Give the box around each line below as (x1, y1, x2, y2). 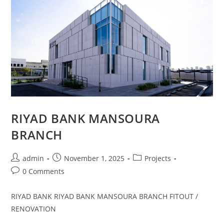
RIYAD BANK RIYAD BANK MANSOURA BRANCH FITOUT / (11, 191, 198, 201)
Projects (144, 153, 171, 163)
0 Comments (22, 166, 65, 176)
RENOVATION (11, 203, 56, 213)
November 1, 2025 (64, 153, 125, 163)
